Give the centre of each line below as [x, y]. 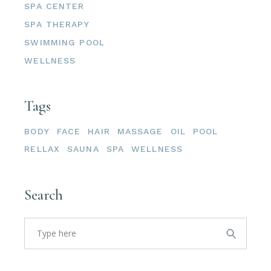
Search [44, 195]
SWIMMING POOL [64, 43]
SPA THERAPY [57, 24]
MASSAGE [140, 132]
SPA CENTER [54, 6]
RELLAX [42, 149]
